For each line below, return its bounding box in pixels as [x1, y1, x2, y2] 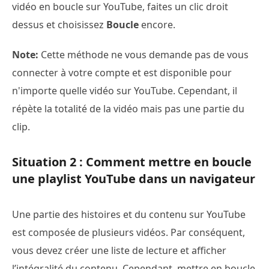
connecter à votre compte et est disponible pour [12, 65, 232, 79]
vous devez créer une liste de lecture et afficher [12, 243, 226, 257]
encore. [139, 17, 175, 31]
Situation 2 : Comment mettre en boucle [12, 153, 252, 170]
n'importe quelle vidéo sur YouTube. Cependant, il [12, 83, 237, 97]
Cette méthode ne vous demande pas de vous [38, 47, 249, 61]
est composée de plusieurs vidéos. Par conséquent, [12, 225, 245, 239]
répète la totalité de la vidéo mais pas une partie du [12, 101, 244, 115]
